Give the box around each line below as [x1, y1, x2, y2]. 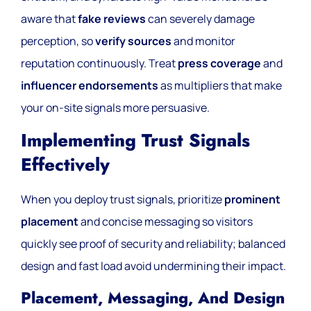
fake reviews [78, 10, 146, 26]
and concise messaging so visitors [78, 214, 253, 230]
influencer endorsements [21, 77, 158, 93]
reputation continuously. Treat [21, 55, 178, 71]
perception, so [21, 33, 95, 49]
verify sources [95, 33, 171, 49]
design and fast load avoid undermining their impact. [21, 258, 286, 274]
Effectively [21, 152, 110, 178]
